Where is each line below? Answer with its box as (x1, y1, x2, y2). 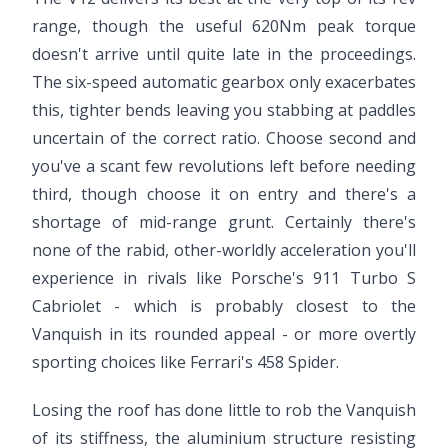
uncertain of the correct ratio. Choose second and (32, 126, 416, 149)
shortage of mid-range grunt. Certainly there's (32, 210, 416, 233)
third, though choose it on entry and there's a (32, 182, 416, 205)
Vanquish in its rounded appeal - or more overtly (32, 322, 416, 345)
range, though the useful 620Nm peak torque (32, 14, 416, 37)
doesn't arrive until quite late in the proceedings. (32, 42, 416, 65)
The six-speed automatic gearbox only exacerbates (32, 70, 416, 93)
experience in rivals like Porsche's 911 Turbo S (32, 266, 416, 289)
